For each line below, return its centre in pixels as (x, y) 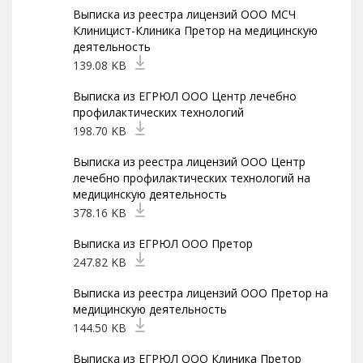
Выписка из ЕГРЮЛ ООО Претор (163, 243)
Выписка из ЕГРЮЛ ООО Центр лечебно (185, 96)
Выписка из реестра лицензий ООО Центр (189, 162)
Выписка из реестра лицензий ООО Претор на (201, 293)
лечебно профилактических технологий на (192, 178)
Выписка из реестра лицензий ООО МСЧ (184, 14)
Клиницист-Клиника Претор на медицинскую (195, 30)
